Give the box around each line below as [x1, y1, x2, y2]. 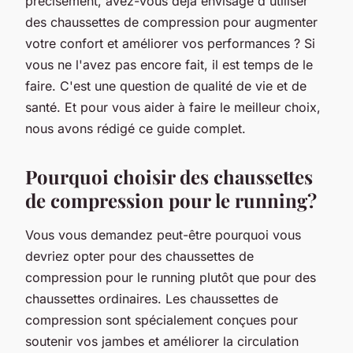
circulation [237, 333, 299, 349]
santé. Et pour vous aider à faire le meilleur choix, [25, 98, 321, 115]
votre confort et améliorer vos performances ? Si [25, 35, 315, 51]
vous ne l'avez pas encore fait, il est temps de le [25, 56, 313, 72]
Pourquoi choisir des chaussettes [25, 163, 313, 189]
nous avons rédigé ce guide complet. [25, 120, 246, 136]
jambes [102, 333, 144, 349]
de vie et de [232, 77, 307, 94]
